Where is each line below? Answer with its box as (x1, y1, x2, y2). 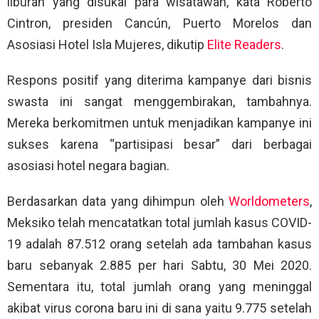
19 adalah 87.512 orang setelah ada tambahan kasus (7, 236, 312, 252)
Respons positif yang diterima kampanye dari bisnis (7, 73, 312, 88)
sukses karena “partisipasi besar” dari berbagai (7, 137, 312, 152)
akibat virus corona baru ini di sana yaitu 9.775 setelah (7, 300, 312, 316)
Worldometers (229, 194, 310, 209)
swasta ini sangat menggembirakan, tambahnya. (7, 94, 312, 110)
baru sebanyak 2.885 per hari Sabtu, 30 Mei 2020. (7, 258, 312, 273)
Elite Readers (207, 37, 281, 53)
